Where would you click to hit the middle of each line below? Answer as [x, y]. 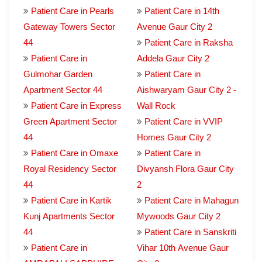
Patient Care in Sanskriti [190, 232]
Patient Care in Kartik [71, 200]
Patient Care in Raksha [189, 42]
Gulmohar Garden [58, 74]
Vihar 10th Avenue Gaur [183, 248]
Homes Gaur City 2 [174, 137]
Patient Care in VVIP [184, 121]
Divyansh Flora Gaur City [185, 169]
